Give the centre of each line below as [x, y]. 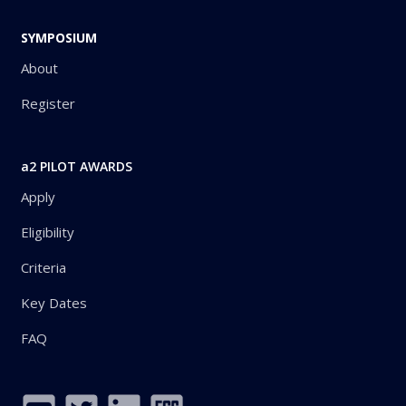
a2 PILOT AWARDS [77, 166]
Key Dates [54, 302]
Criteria [43, 267]
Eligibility [48, 232]
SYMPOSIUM [59, 37]
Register [48, 103]
